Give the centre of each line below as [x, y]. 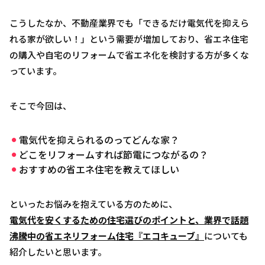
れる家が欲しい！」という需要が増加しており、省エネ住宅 [129, 39]
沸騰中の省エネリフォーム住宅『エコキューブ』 [107, 236]
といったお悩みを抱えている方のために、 [93, 204]
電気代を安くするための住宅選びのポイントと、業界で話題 [129, 220]
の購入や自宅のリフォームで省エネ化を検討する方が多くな [129, 55]
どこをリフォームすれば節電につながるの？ [114, 155]
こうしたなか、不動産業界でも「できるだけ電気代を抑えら [129, 23]
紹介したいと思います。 [58, 252]
